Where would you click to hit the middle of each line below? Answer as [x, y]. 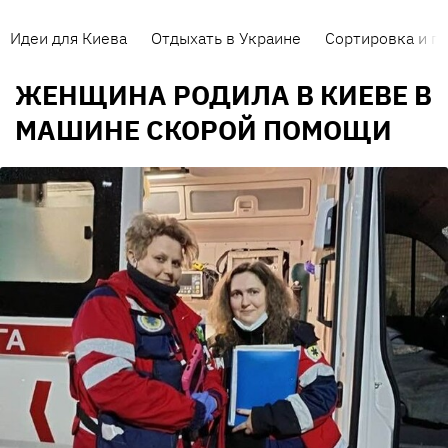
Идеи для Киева [68, 38]
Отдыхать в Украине [226, 38]
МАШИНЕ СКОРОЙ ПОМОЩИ [203, 130]
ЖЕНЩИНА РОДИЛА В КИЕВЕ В [223, 95]
